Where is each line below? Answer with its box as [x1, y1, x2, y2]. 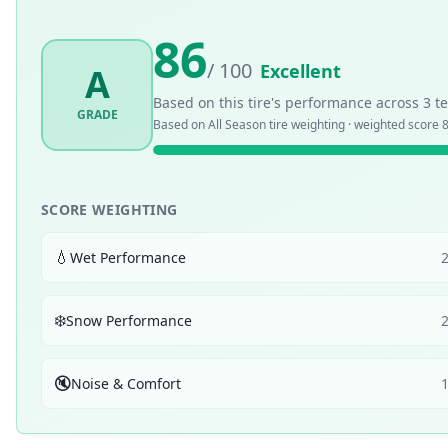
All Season [208, 115, 266, 133]
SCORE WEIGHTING [41, 200, 178, 219]
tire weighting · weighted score [266, 115, 442, 133]
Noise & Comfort [71, 373, 181, 393]
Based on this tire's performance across [153, 92, 423, 112]
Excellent [260, 58, 341, 83]
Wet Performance [70, 247, 186, 267]
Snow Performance [66, 310, 192, 330]
